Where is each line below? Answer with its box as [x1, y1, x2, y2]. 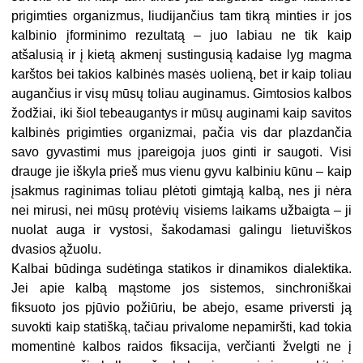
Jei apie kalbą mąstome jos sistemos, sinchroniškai [11, 281, 352, 296]
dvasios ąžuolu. [11, 242, 102, 257]
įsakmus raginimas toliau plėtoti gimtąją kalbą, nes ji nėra [11, 184, 352, 199]
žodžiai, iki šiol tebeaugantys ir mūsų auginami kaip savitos [11, 106, 352, 121]
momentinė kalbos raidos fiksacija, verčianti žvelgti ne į [11, 340, 352, 354]
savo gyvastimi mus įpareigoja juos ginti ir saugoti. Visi [11, 145, 352, 160]
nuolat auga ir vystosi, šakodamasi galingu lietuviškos [11, 223, 352, 237]
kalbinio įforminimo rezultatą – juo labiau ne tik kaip [11, 28, 352, 43]
